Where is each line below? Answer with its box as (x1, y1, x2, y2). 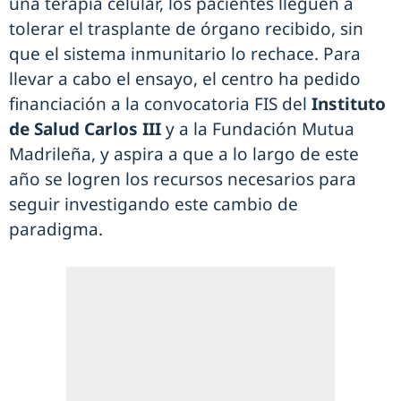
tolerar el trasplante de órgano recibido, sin (9, 17, 363, 41)
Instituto (311, 92, 386, 116)
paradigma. (9, 218, 103, 242)
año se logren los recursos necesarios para (9, 167, 356, 192)
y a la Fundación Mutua (161, 117, 354, 141)
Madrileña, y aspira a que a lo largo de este (9, 142, 359, 166)
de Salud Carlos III (9, 117, 161, 141)
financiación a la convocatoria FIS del (9, 92, 311, 116)
